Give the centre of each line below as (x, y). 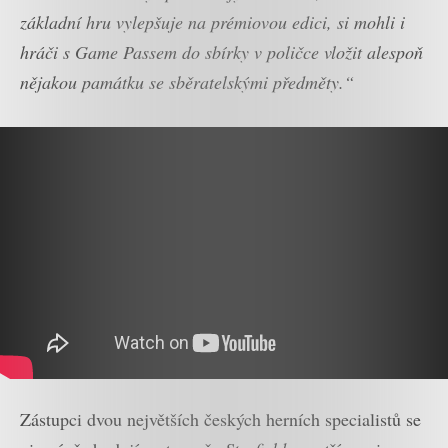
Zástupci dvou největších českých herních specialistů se (220, 418)
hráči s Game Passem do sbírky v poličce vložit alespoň (221, 51)
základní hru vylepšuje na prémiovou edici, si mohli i (212, 21)
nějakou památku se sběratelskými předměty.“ (187, 81)
